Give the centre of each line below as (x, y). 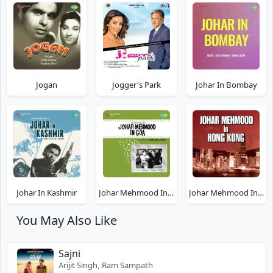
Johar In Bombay (226, 84)
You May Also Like (67, 220)
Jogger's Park (136, 84)
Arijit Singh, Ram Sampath (106, 265)
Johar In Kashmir (47, 192)
